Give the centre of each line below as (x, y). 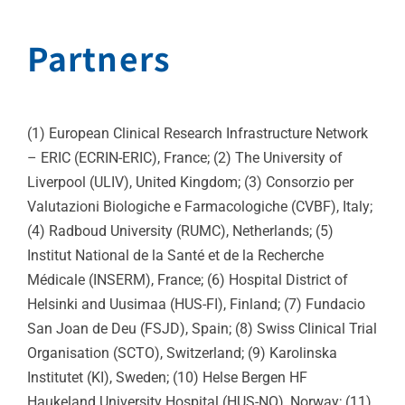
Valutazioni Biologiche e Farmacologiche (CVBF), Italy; (200, 206)
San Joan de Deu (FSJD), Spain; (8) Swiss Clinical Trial (202, 328)
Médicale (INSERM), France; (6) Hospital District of (188, 279)
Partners (99, 57)
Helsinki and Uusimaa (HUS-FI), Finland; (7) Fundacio (196, 304)
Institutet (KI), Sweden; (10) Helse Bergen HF (167, 377)
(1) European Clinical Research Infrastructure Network (198, 133)
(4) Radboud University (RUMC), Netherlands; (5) (180, 231)
